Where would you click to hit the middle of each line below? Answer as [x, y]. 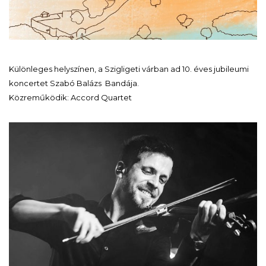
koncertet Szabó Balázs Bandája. [74, 83]
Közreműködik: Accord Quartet [70, 98]
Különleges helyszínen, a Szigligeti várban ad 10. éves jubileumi [129, 69]
